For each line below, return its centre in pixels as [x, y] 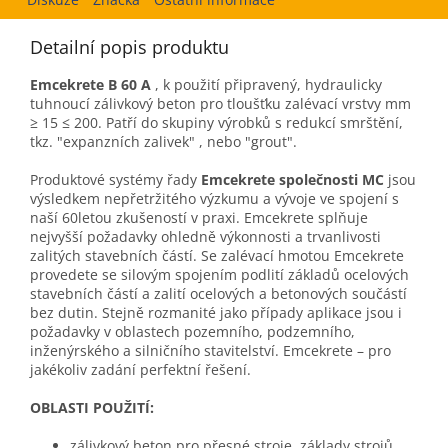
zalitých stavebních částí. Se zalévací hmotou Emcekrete [217, 256]
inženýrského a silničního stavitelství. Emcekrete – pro [210, 351]
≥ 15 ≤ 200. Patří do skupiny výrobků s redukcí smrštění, [218, 123]
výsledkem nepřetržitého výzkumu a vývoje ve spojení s [214, 199]
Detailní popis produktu [129, 47]
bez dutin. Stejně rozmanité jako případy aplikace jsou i [216, 313]
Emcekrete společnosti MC [292, 180]
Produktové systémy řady [115, 180]
